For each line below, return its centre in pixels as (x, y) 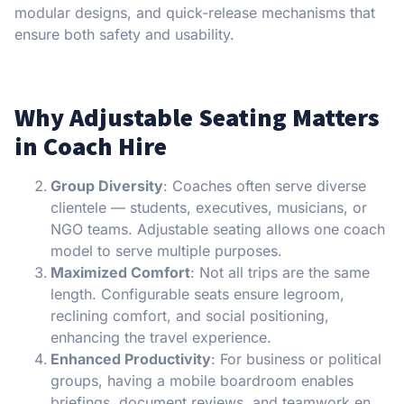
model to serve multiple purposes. (166, 251)
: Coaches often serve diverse (265, 186)
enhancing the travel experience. (161, 338)
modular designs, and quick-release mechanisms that (195, 13)
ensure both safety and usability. (124, 35)
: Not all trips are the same (280, 273)
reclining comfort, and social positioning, (190, 316)
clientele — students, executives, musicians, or (209, 208)
